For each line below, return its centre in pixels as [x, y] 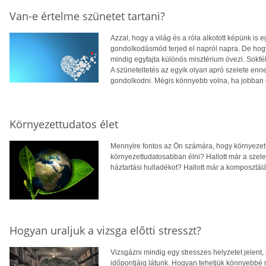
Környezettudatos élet [64, 124]
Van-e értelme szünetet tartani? [87, 16]
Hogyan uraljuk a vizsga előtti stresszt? [105, 230]
